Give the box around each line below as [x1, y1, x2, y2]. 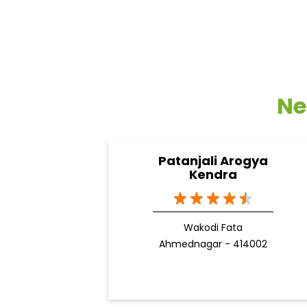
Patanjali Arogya [158, 152, 268, 170]
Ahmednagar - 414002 [158, 237, 267, 251]
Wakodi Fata [183, 221, 243, 235]
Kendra [188, 166, 237, 184]
